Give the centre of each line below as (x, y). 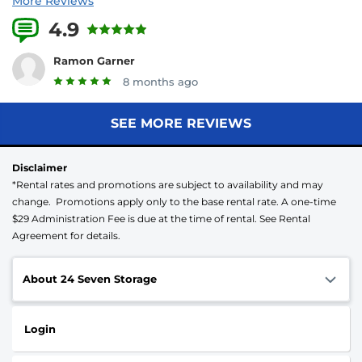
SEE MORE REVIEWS (181, 124)
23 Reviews (188, 29)
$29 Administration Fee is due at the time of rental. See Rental (161, 219)
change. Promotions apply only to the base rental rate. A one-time (174, 202)
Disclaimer (40, 168)
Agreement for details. (67, 236)
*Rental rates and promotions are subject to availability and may (168, 185)
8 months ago (160, 82)
